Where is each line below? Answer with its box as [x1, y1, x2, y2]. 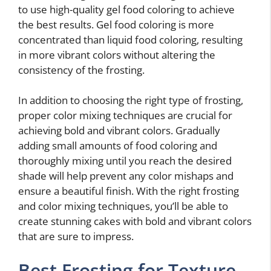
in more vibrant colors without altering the [18, 47, 215, 62]
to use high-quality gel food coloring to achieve [18, 2, 235, 16]
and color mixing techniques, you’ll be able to [18, 199, 228, 214]
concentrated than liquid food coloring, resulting [18, 32, 243, 47]
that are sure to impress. [18, 229, 134, 244]
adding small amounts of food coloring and [18, 139, 217, 153]
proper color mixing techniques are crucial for [18, 108, 232, 123]
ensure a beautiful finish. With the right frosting [18, 184, 239, 198]
